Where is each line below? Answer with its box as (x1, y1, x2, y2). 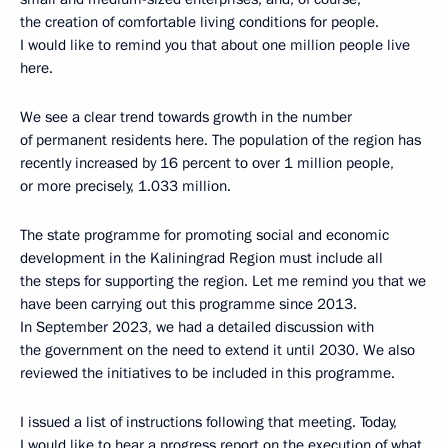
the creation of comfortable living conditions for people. (20, 12, 379, 32)
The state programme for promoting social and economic (20, 225, 389, 245)
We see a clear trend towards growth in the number (20, 107, 352, 127)
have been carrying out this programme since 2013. (20, 294, 357, 314)
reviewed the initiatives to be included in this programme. (20, 363, 395, 383)
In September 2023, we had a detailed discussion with (20, 317, 374, 337)
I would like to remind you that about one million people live (20, 35, 410, 55)
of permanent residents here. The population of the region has (20, 130, 421, 150)
